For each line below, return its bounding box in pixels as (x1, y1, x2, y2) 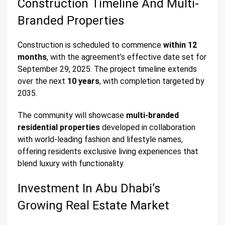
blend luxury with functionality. (18, 159, 125, 169)
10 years (67, 76, 99, 86)
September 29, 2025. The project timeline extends (18, 64, 197, 74)
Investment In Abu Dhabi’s (18, 181, 160, 196)
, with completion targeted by (99, 76, 204, 86)
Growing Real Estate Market (18, 198, 169, 213)
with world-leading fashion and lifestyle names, (18, 135, 183, 145)
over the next (18, 76, 67, 86)
